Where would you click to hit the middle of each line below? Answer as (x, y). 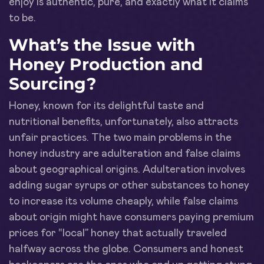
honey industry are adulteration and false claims (125, 154)
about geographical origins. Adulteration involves (127, 169)
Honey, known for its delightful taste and (106, 106)
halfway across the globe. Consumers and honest (126, 249)
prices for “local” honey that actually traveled (118, 233)
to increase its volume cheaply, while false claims (123, 201)
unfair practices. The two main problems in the (120, 138)
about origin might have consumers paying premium (131, 217)
